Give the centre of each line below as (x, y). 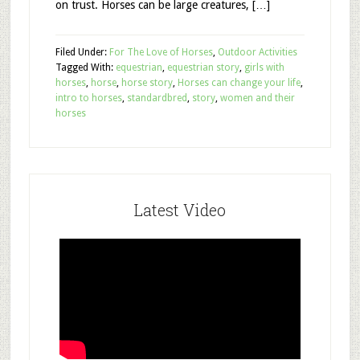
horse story (147, 83)
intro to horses (88, 98)
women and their (257, 98)
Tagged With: (85, 67)
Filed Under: (82, 52)
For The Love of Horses (161, 52)
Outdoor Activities (257, 52)
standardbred (157, 98)
